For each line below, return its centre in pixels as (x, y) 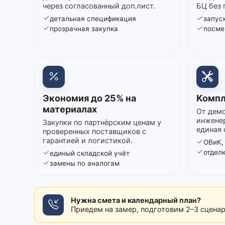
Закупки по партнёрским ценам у (102, 122)
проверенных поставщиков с (94, 131)
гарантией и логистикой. (88, 140)
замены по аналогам (85, 163)
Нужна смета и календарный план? (136, 200)
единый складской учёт (90, 153)
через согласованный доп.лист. (99, 6)
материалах (70, 109)
